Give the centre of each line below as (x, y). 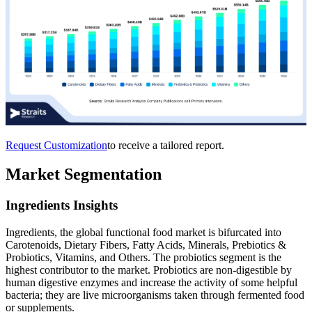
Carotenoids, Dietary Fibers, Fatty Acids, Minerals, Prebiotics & (146, 245)
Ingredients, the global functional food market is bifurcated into (143, 233)
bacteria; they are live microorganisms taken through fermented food (155, 295)
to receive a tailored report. (166, 145)
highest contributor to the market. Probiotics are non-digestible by (149, 270)
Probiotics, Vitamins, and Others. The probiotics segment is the (143, 258)
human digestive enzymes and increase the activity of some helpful (151, 283)
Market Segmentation (84, 174)
